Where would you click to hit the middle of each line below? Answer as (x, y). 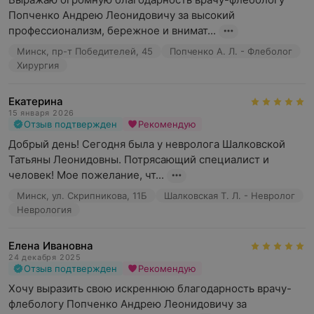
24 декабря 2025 (45, 257)
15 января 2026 (42, 113)
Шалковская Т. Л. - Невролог (230, 196)
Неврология (44, 210)
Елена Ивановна (51, 246)
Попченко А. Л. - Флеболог (231, 51)
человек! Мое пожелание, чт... (86, 175)
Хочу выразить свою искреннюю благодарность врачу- (150, 288)
